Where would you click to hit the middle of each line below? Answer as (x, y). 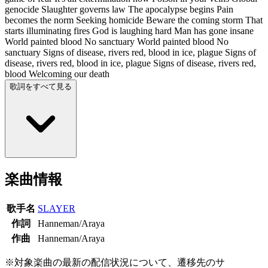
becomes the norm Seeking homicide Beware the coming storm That (134, 20)
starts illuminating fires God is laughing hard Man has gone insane (129, 31)
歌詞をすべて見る (41, 86)
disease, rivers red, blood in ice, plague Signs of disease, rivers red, (130, 63)
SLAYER (57, 208)
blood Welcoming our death (57, 74)
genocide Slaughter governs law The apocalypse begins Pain (119, 9)
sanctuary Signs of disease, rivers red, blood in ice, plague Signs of (130, 52)
